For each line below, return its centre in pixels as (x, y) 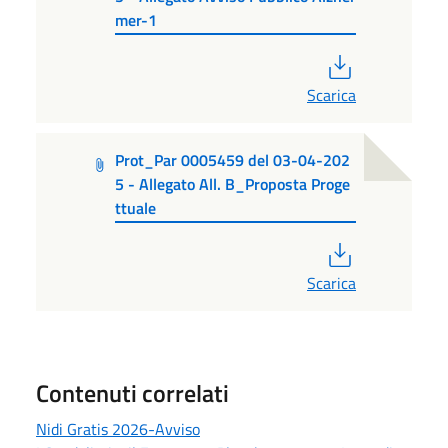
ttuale (136, 207)
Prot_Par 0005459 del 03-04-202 (233, 159)
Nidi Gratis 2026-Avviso (118, 429)
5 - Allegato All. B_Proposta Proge (233, 183)
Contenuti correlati (132, 393)
